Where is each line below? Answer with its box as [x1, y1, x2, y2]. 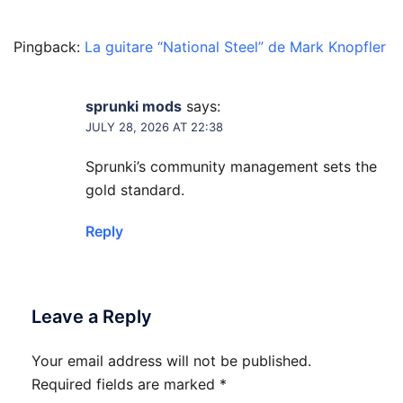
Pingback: [13, 37, 85, 56]
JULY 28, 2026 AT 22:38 [85, 119, 223, 134]
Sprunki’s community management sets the [85, 157, 377, 175]
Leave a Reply [31, 305, 152, 327]
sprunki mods [85, 96, 182, 115]
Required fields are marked [31, 374, 219, 393]
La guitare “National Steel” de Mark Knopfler [85, 37, 386, 56]
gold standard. [85, 180, 184, 199]
